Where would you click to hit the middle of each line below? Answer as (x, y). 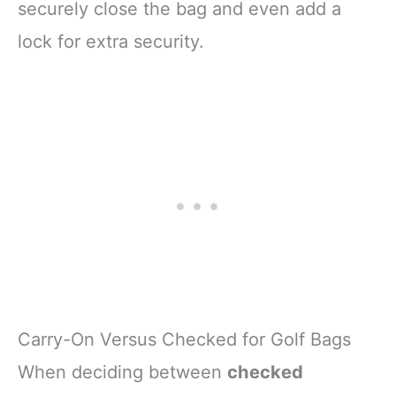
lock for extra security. (111, 41)
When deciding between (122, 373)
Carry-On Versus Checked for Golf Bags (184, 340)
